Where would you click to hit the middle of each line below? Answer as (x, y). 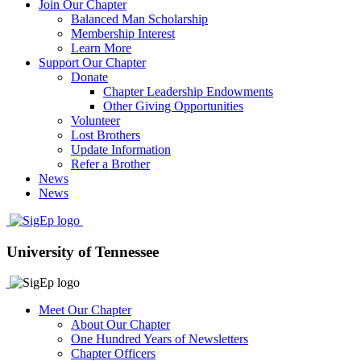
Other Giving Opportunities (173, 106)
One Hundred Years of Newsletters (160, 339)
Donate (89, 77)
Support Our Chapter (92, 62)
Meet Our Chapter (85, 310)
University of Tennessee (83, 251)
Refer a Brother (110, 164)
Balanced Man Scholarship (139, 19)
